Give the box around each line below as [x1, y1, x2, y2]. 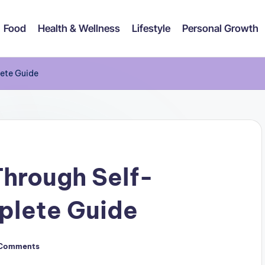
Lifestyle [132, 22, 170, 34]
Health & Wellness [38, 22, 120, 34]
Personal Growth [182, 22, 258, 34]
